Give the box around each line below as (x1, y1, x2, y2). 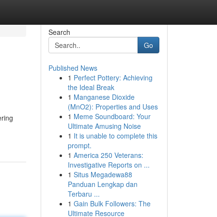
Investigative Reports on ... (67, 160, 150, 170)
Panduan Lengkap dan (67, 179, 138, 189)
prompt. (67, 140, 92, 150)
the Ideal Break (67, 82, 114, 92)
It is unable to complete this (73, 131, 157, 140)
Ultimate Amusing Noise (67, 121, 141, 131)
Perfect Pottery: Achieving (73, 73, 153, 82)
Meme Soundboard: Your (73, 111, 151, 121)
